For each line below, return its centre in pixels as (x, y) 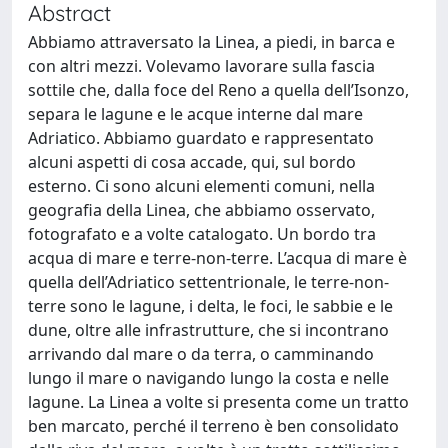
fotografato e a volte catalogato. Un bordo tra (202, 234)
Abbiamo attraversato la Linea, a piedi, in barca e (211, 42)
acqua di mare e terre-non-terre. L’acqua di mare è (217, 258)
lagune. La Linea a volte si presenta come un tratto (218, 402)
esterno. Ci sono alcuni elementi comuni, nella (201, 186)
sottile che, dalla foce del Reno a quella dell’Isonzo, (218, 90)
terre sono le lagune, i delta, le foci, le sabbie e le (210, 306)
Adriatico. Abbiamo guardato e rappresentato (201, 138)
